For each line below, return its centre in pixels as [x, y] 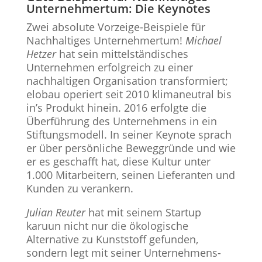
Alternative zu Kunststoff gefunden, [112, 239]
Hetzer [41, 54]
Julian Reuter [56, 212]
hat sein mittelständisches [122, 54]
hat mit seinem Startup [143, 212]
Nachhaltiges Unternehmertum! [106, 40]
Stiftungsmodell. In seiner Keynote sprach [129, 135]
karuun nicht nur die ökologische [107, 226]
